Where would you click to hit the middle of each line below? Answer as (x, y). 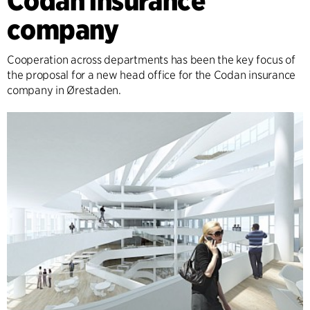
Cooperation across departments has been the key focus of (151, 60)
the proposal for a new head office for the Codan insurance (152, 75)
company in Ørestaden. (64, 90)
